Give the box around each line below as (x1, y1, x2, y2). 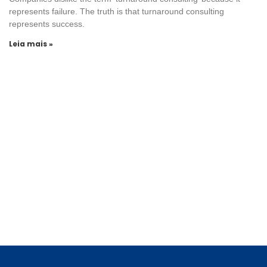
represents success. (9, 19, 85, 29)
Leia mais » (9, 39, 53, 49)
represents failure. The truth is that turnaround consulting (9, 7, 224, 16)
